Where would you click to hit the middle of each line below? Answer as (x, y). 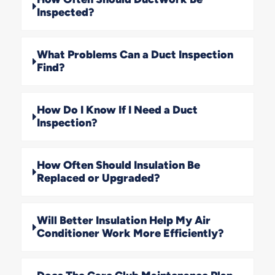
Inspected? (65, 12)
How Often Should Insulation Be (118, 165)
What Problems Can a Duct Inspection (135, 55)
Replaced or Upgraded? (98, 178)
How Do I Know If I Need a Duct (117, 110)
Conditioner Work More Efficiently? (130, 233)
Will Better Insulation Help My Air (123, 220)
